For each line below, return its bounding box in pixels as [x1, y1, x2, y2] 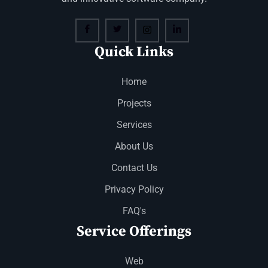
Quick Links [95, 43, 173, 62]
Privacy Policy [104, 184, 164, 196]
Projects [117, 98, 151, 109]
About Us [115, 141, 153, 153]
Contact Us [111, 162, 157, 174]
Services [116, 119, 152, 131]
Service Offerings [77, 223, 191, 241]
